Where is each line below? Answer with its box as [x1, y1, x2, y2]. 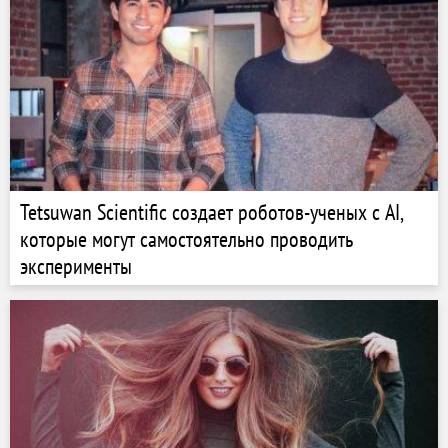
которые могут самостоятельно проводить [20, 225, 353, 253]
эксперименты [20, 252, 132, 280]
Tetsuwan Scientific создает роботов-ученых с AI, [20, 198, 404, 226]
